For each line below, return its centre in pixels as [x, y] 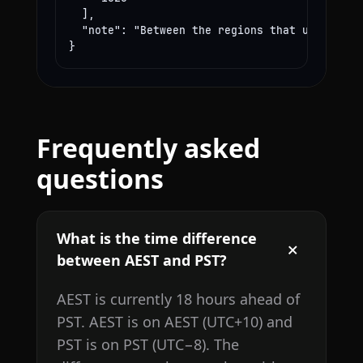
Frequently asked [148, 148]
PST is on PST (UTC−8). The [147, 345]
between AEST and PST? [141, 261]
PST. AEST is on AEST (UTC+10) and [174, 322]
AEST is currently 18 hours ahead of [178, 299]
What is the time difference [156, 239]
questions [100, 179]
